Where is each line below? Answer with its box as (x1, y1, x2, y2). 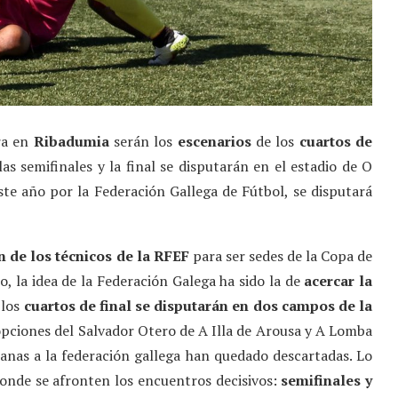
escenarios (177, 131, 251, 152)
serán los (108, 131, 178, 152)
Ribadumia (33, 131, 109, 152)
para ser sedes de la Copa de (188, 246, 373, 267)
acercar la (304, 271, 372, 291)
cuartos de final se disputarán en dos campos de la (23, 296, 373, 316)
